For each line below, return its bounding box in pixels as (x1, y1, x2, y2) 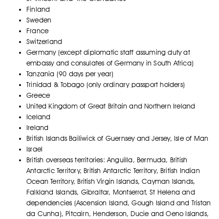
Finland (26, 5, 50, 14)
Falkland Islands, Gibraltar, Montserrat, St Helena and (26, 188, 195, 197)
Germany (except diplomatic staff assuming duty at (26, 48, 190, 57)
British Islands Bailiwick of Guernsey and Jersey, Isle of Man (26, 134, 209, 143)
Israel (26, 145, 43, 153)
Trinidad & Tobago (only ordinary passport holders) (26, 81, 185, 89)
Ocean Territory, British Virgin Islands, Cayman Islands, (26, 177, 196, 186)
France (26, 27, 49, 35)
